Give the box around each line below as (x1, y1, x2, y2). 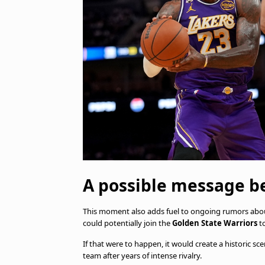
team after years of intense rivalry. (83, 250, 202, 261)
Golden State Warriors (172, 218, 257, 228)
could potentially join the (83, 218, 172, 228)
